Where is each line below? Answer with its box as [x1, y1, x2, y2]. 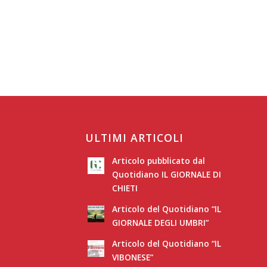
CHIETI [111, 182, 138, 194]
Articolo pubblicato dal [111, 155, 205, 167]
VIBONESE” [111, 252, 153, 263]
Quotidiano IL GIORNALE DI [111, 169, 221, 181]
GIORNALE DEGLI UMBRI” [111, 217, 209, 229]
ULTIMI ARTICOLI [85, 131, 184, 145]
